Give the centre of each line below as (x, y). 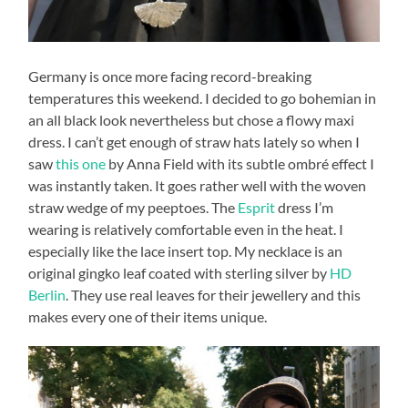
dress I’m (305, 208)
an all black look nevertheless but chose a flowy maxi (192, 120)
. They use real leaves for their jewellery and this (214, 295)
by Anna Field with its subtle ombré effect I (240, 164)
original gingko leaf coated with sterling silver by (179, 273)
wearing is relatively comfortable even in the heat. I (186, 229)
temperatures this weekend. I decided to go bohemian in (203, 98)
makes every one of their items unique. (148, 317)
